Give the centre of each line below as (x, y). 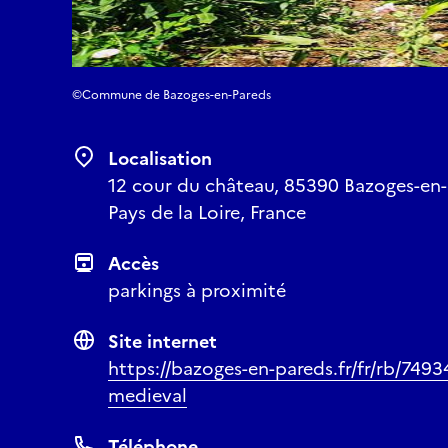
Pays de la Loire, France (207, 212)
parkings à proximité (197, 290)
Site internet (162, 341)
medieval (147, 395)
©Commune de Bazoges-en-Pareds (171, 95)
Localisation (160, 158)
